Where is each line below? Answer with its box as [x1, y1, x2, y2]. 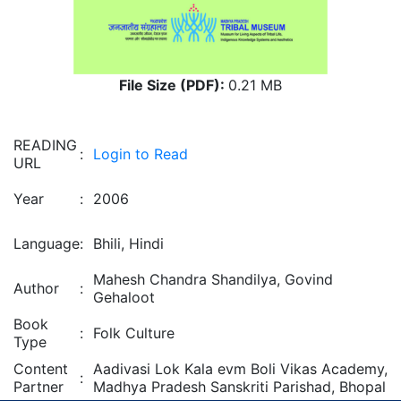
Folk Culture [93, 324, 175, 342]
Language [13, 235, 80, 252]
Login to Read [93, 145, 188, 163]
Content [13, 360, 68, 378]
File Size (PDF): [119, 76, 228, 94]
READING [13, 136, 77, 154]
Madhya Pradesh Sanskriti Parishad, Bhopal [93, 378, 386, 396]
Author [13, 279, 59, 297]
